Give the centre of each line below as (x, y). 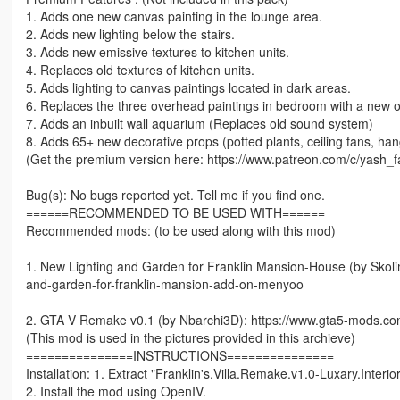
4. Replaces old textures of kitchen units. (140, 70)
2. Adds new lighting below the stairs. (130, 34)
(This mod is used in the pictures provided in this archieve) (190, 338)
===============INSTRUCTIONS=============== (179, 356)
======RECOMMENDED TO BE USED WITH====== (175, 213)
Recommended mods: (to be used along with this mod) (180, 231)
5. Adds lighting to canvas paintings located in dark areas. (188, 88)
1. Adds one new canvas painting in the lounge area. (174, 17)
